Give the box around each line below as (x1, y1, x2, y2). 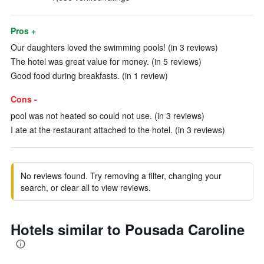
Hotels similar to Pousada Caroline (11, 219, 245, 239)
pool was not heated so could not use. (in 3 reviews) (11, 110, 204, 121)
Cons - (11, 93, 37, 105)
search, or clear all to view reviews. (21, 181, 151, 193)
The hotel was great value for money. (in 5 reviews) (11, 55, 202, 67)
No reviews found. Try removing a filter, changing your (21, 170, 222, 181)
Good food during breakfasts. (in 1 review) (11, 70, 168, 81)
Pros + (11, 25, 36, 37)
